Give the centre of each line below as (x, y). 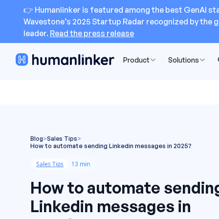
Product (136, 60)
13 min (81, 164)
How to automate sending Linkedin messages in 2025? (111, 146)
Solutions (184, 60)
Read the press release (92, 33)
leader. (37, 33)
